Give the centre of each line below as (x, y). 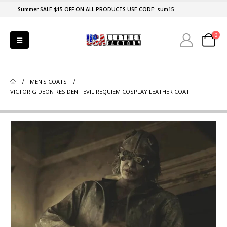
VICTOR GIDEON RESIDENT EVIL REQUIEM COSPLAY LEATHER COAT (100, 91)
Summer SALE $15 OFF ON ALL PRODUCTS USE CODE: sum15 (96, 9)
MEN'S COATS (49, 81)
